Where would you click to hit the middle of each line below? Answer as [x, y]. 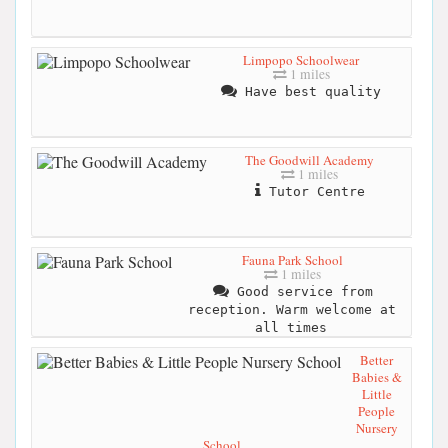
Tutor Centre [312, 191]
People [376, 410]
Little [376, 393]
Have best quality [309, 91]
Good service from [301, 291]
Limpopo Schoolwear [301, 59]
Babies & [376, 376]
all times [291, 327]
